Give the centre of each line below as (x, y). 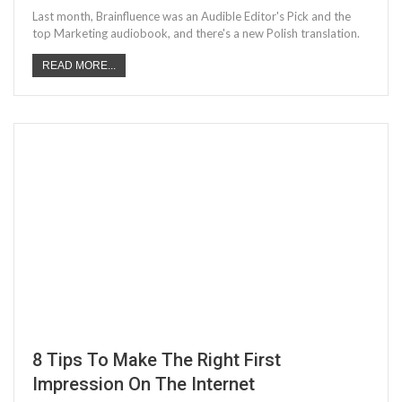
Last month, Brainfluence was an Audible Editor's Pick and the (192, 17)
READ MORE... (79, 66)
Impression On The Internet (144, 385)
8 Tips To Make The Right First (157, 360)
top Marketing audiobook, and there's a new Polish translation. (196, 34)
